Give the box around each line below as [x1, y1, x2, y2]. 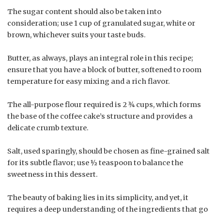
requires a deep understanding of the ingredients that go [7, 204, 208, 214]
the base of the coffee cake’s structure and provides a [7, 111, 193, 121]
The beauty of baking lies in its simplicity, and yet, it [7, 193, 188, 202]
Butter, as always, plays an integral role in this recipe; [7, 53, 193, 62]
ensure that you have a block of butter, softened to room [7, 65, 201, 74]
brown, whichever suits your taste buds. [7, 30, 146, 39]
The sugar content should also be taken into [7, 7, 161, 16]
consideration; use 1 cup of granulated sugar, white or [7, 18, 195, 28]
